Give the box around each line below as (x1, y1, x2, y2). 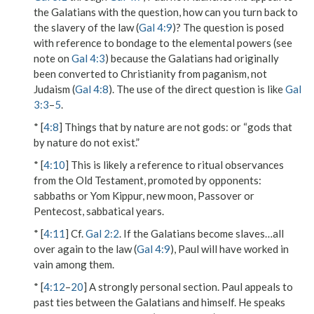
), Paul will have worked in (170, 243, 289, 255)
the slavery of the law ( (34, 21, 139, 34)
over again (34, 243, 83, 255)
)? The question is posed (172, 21, 284, 34)
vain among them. (34, 258, 114, 271)
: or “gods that (226, 121, 292, 133)
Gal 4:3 (71, 52, 105, 64)
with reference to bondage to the (34, 36, 189, 49)
